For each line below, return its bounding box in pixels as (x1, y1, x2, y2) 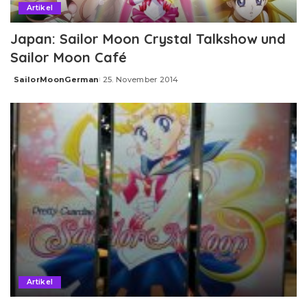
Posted (10, 79, 42, 90)
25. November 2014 (102, 75, 179, 85)
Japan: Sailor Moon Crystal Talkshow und (10, 30, 286, 48)
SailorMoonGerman (14, 75, 99, 85)
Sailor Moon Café (10, 49, 127, 66)
